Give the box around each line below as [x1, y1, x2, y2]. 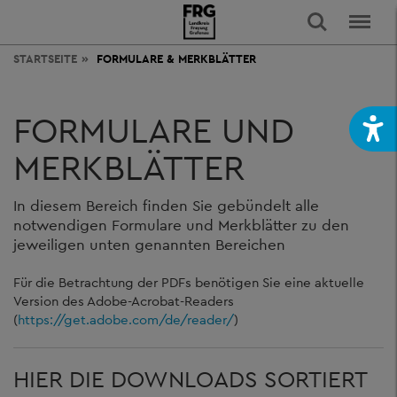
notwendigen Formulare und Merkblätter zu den [13, 214, 349, 235]
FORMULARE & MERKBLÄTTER [97, 51, 256, 66]
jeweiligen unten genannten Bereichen [13, 234, 285, 254]
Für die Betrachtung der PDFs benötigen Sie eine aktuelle [13, 273, 364, 291]
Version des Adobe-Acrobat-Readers [13, 292, 234, 309]
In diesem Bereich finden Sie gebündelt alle [13, 195, 319, 215]
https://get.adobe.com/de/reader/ [18, 310, 234, 328]
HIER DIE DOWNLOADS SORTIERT [13, 363, 367, 393]
